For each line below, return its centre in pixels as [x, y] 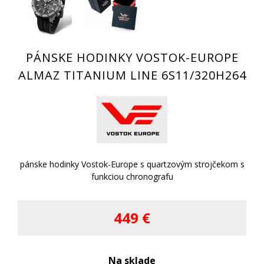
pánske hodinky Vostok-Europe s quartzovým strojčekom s [132, 164]
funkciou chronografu [132, 177]
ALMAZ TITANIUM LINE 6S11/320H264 [132, 75]
